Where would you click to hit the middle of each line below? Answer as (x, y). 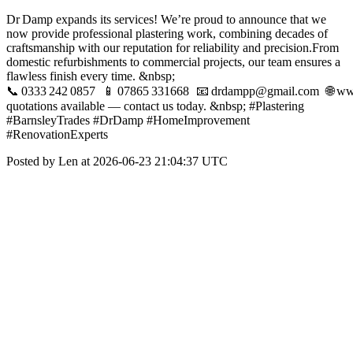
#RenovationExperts (57, 134)
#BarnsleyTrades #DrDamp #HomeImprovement (128, 120)
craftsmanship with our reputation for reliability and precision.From (173, 48)
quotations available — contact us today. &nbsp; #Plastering (155, 106)
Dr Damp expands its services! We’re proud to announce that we (166, 19)
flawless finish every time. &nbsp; (91, 76)
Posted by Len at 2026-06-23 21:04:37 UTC (117, 161)
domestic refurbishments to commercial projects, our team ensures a (173, 62)
